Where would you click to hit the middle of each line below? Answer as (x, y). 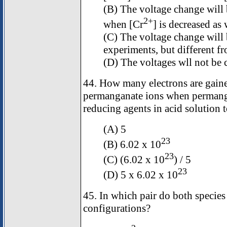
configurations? (117, 209)
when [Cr (123, 24)
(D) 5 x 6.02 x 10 (141, 175)
